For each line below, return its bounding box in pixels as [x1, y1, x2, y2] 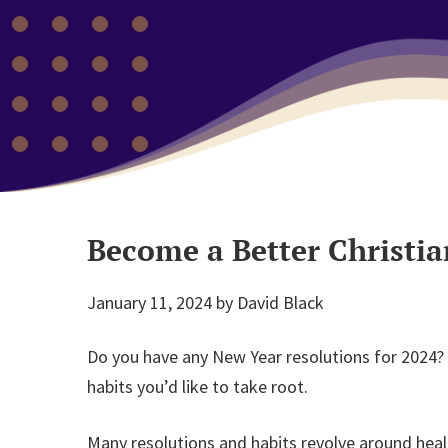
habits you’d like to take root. [87, 375, 308, 398]
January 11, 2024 [87, 291, 212, 314]
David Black [237, 291, 324, 314]
